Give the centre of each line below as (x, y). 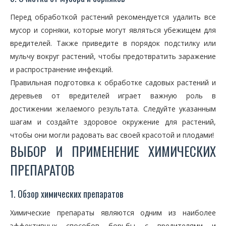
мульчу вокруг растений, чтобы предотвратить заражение (113, 56)
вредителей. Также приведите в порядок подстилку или (113, 43)
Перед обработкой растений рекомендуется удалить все (113, 17)
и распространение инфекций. (62, 69)
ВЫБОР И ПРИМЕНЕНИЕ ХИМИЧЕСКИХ (113, 151)
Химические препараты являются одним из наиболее (113, 213)
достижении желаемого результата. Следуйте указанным (113, 109)
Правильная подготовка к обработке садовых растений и (113, 82)
